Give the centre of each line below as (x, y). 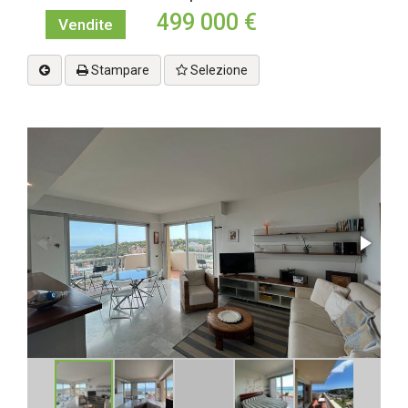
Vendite (86, 25)
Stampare (119, 70)
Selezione (218, 70)
